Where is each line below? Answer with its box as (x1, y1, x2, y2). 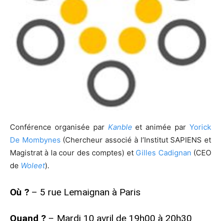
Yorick (189, 122, 212, 132)
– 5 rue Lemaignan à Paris (29, 186, 141, 198)
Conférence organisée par (10, 122, 108, 132)
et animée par (132, 122, 190, 132)
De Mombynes (10, 135, 61, 145)
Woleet (21, 161, 45, 170)
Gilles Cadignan (136, 148, 191, 157)
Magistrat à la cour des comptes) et (10, 148, 136, 157)
